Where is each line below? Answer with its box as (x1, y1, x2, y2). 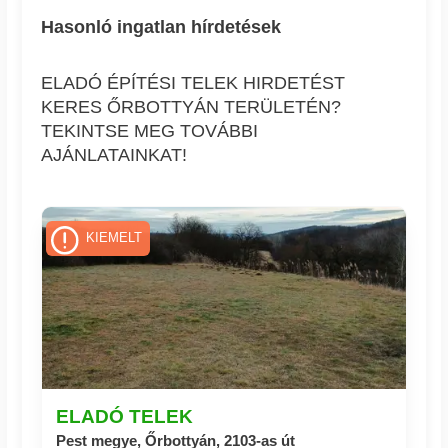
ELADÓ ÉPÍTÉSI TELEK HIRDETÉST (41, 73, 346, 94)
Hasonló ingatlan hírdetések (41, 17, 282, 38)
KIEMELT (85, 231, 142, 246)
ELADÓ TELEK (56, 405, 194, 428)
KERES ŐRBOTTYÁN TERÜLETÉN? (41, 97, 342, 118)
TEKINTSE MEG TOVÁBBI (41, 121, 259, 142)
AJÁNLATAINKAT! (41, 145, 188, 166)
